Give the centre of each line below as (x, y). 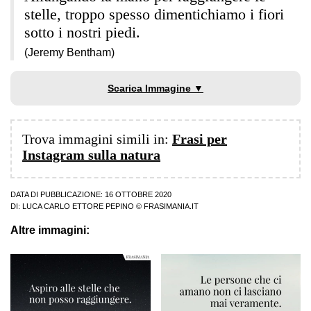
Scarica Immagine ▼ (155, 89)
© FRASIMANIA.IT (166, 207)
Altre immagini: (50, 230)
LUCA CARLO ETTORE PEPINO (78, 207)
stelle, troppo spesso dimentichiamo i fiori (154, 15)
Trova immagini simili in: (97, 139)
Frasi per (200, 139)
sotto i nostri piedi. (82, 33)
